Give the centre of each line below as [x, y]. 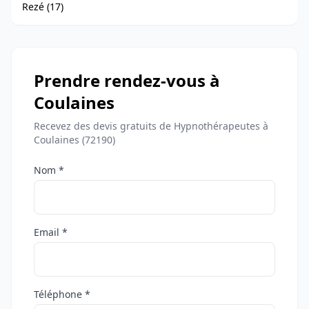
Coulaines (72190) [74, 140]
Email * [51, 232]
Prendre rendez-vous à [127, 80]
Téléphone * [62, 294]
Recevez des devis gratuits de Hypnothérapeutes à [151, 126]
